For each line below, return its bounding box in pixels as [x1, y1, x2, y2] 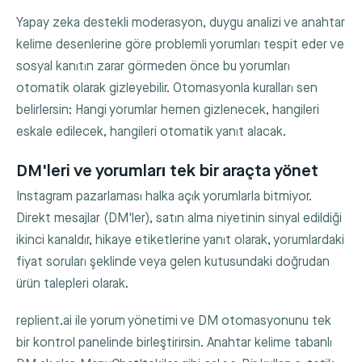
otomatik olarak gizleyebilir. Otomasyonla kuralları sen [16, 81, 318, 97]
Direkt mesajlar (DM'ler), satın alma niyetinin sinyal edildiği [16, 211, 342, 227]
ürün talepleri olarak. [16, 276, 128, 293]
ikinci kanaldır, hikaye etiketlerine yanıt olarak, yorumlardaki [16, 233, 344, 249]
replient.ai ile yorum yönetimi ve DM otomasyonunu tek [16, 314, 331, 330]
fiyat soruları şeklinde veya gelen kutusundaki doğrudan [16, 255, 330, 271]
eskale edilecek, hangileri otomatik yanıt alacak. [16, 124, 286, 141]
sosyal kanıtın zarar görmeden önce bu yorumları [16, 59, 290, 75]
